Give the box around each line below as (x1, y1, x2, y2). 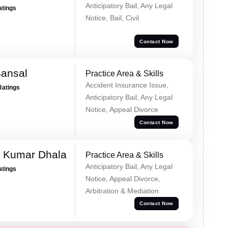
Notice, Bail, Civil (85, 14, 139, 22)
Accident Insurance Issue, (85, 81, 168, 90)
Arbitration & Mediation (85, 187, 159, 195)
